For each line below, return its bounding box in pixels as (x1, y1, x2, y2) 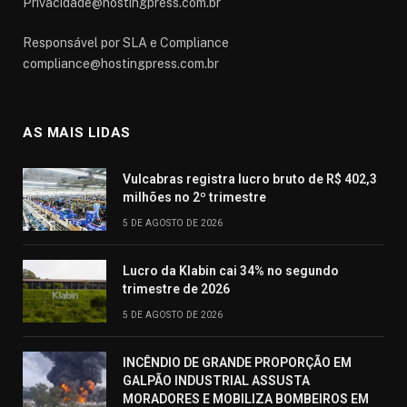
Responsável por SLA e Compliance (23, 35, 229, 50)
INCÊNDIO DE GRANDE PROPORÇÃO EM (123, 354, 352, 370)
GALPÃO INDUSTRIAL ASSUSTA (123, 372, 310, 388)
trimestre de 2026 (123, 281, 230, 296)
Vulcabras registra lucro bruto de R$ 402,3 (123, 171, 377, 186)
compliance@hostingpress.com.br (23, 55, 219, 71)
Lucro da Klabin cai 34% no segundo (123, 263, 339, 278)
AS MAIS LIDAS (23, 124, 131, 141)
